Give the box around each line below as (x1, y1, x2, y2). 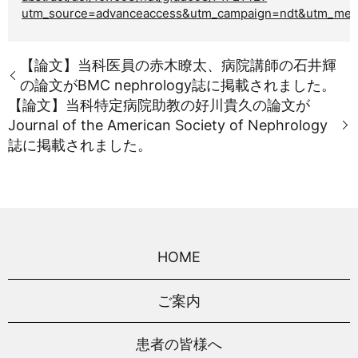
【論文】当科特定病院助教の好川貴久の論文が (8, 96, 310, 113)
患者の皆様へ (136, 335, 222, 352)
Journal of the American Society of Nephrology (8, 116, 328, 133)
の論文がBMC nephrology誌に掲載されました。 (20, 76, 336, 93)
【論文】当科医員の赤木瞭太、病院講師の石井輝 (20, 56, 336, 74)
